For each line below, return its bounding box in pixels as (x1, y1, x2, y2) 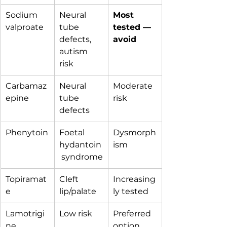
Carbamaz (6, 81, 47, 91)
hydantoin (59, 140, 101, 149)
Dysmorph (113, 128, 156, 137)
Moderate (113, 81, 155, 91)
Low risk (59, 209, 92, 218)
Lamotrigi (6, 209, 45, 218)
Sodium (6, 10, 40, 20)
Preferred (113, 209, 153, 218)
